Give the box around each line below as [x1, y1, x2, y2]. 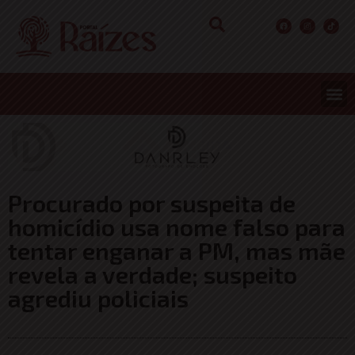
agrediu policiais [8, 284, 189, 313]
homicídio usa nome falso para [8, 212, 345, 242]
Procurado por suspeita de [8, 189, 296, 218]
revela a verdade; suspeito [8, 260, 297, 289]
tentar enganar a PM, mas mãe [8, 236, 345, 265]
